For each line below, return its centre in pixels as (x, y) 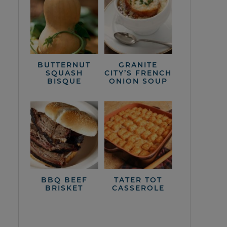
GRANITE (138, 65)
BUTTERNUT (64, 65)
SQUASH (64, 73)
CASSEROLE (138, 188)
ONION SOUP (138, 81)
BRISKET (64, 188)
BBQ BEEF (64, 180)
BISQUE (64, 81)
